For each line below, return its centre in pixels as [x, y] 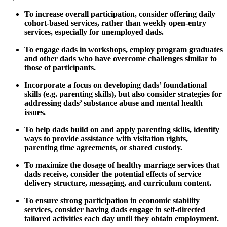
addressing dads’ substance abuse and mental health [113, 103]
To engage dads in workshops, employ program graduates [124, 49]
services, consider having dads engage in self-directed [115, 209]
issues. [35, 112]
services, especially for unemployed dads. [94, 32]
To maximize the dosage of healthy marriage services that [122, 165]
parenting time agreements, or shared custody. [103, 147]
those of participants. [60, 67]
